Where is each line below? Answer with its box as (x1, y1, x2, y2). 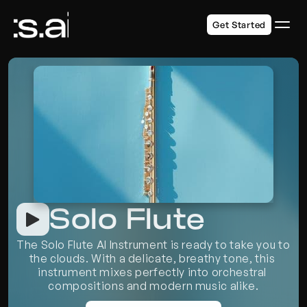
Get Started (212, 19, 266, 30)
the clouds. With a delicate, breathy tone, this (29, 251, 275, 265)
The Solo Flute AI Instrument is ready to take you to (16, 238, 291, 251)
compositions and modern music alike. (48, 279, 259, 293)
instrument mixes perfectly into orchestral (38, 265, 267, 279)
